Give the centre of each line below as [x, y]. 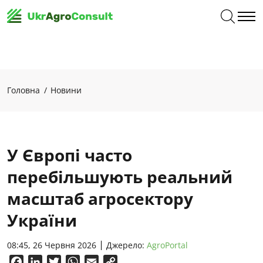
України [42, 220]
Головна [23, 90]
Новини [66, 90]
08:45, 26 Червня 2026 [52, 245]
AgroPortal [167, 245]
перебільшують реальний [120, 177]
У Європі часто [70, 155]
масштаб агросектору [100, 198]
